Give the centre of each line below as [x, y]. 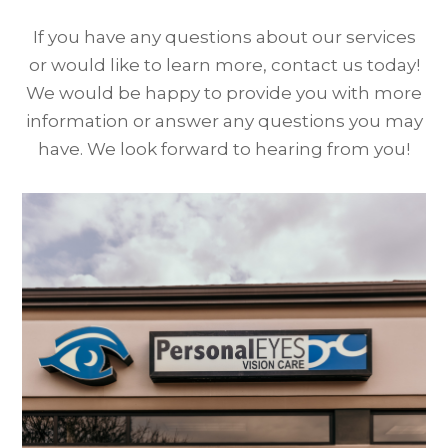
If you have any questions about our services [224, 37]
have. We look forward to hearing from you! [224, 149]
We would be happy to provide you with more [224, 93]
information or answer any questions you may [224, 121]
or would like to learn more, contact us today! [224, 65]
